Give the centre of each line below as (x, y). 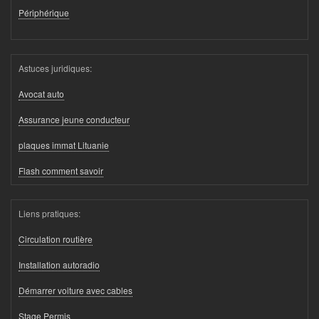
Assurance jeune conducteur (74, 120)
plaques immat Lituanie (64, 145)
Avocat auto (41, 94)
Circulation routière (56, 239)
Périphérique (44, 13)
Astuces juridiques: (55, 68)
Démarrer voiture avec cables (75, 291)
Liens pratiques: (49, 214)
